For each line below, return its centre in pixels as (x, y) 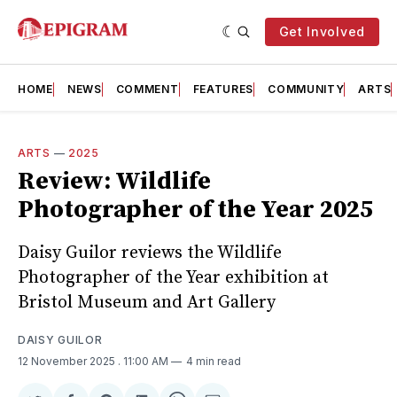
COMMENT (147, 89)
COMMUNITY (306, 89)
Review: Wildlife (114, 181)
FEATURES (223, 89)
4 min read (214, 361)
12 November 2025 (68, 361)
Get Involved (322, 31)
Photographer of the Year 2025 (195, 210)
